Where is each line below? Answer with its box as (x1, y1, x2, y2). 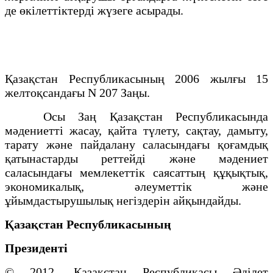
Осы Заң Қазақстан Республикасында (5, 109, 268, 123)
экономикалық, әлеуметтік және (5, 179, 268, 193)
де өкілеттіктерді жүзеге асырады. (5, 3, 186, 17)
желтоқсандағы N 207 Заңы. (5, 85, 153, 99)
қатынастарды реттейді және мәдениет (5, 151, 268, 165)
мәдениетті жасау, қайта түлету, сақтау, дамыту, (5, 123, 268, 137)
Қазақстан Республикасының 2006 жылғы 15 (5, 71, 268, 85)
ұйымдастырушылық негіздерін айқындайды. (5, 193, 244, 207)
